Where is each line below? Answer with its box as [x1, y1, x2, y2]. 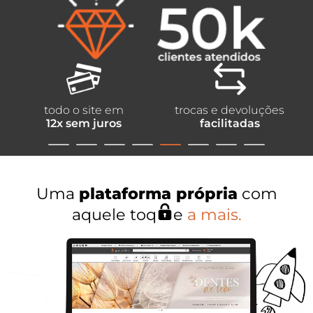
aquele [71, 205, 130, 225]
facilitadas [199, 117, 260, 131]
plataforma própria [78, 184, 238, 204]
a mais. [187, 205, 242, 225]
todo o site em [43, 103, 124, 117]
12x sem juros [45, 117, 122, 131]
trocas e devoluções [175, 103, 284, 117]
